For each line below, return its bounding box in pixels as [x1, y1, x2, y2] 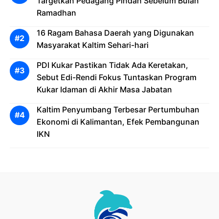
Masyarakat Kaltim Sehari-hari [37, 40, 149, 50]
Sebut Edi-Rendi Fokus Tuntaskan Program [37, 72, 197, 82]
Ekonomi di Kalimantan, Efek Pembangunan [37, 116, 199, 127]
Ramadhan [37, 7, 76, 18]
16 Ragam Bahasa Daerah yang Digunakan [37, 27, 194, 38]
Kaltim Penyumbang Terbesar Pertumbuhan [37, 104, 199, 114]
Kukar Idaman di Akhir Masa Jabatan [37, 84, 172, 94]
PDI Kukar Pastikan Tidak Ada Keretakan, [37, 60, 188, 70]
